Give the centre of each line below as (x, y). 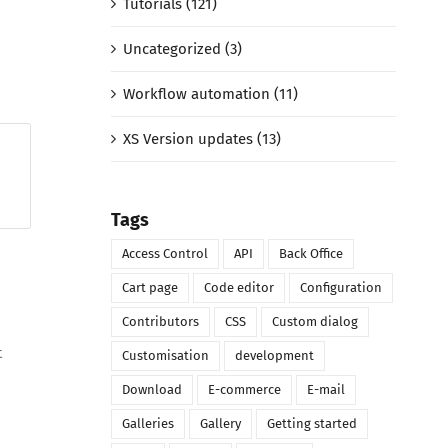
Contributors (160, 322)
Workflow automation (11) (210, 94)
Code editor (238, 288)
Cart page (149, 288)
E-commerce (244, 390)
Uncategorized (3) (182, 49)
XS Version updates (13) (201, 139)
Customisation (165, 356)
